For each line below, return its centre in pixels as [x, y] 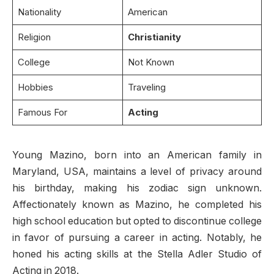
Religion [34, 37]
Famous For [42, 112]
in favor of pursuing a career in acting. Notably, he [137, 237]
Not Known [151, 62]
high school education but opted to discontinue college [137, 221]
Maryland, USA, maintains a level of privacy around [137, 171]
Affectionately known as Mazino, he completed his [137, 204]
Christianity [154, 37]
